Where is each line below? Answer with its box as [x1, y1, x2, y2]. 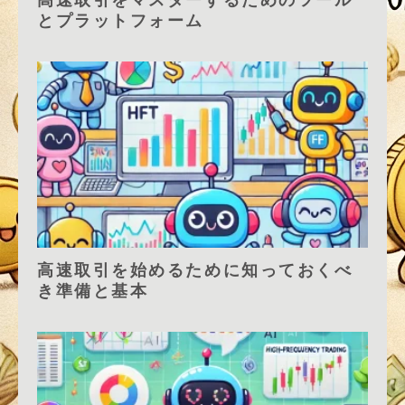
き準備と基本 [37, 282, 149, 301]
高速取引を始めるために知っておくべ [37, 261, 353, 280]
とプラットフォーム [37, 11, 205, 30]
